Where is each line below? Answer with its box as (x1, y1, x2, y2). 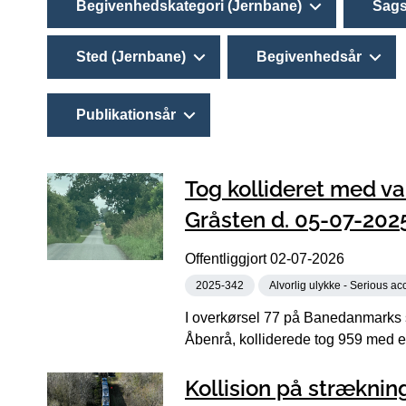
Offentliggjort (185, 251, 270, 267)
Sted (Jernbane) (76, 48, 186, 64)
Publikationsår (76, 106, 176, 122)
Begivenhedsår (256, 48, 362, 64)
